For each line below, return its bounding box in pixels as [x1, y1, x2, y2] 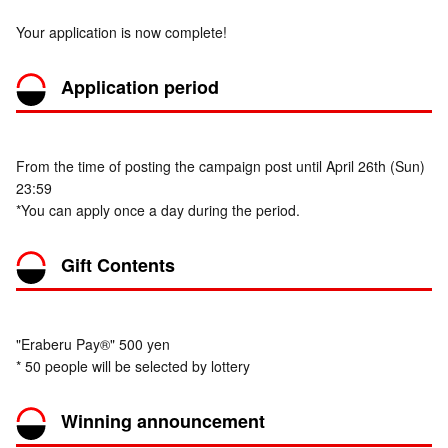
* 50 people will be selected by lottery [16, 356, 250, 377]
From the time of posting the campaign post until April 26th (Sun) [16, 156, 425, 177]
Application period [61, 74, 219, 101]
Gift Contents [61, 252, 175, 279]
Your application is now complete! [16, 22, 227, 43]
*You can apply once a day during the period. [16, 200, 300, 221]
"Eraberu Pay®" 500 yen [16, 334, 170, 355]
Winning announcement [61, 408, 265, 435]
